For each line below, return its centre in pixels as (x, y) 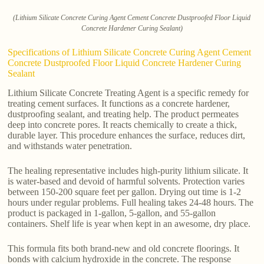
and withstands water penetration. (70, 146)
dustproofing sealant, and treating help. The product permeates (123, 114)
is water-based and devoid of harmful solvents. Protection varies (126, 181)
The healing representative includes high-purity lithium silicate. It (128, 170)
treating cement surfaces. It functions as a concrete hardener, (119, 103)
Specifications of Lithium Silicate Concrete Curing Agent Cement (130, 52)
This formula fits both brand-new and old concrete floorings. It (124, 248)
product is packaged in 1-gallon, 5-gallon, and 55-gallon (112, 213)
